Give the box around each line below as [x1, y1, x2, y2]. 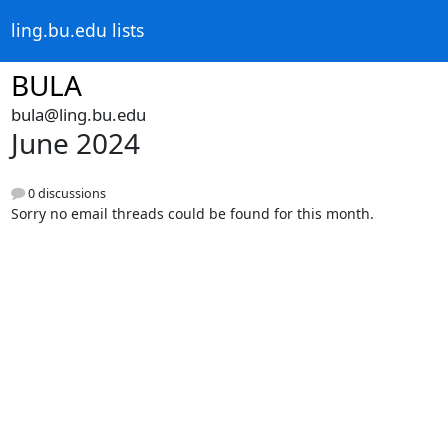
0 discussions [24, 185, 106, 203]
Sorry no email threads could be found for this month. [10, 204, 374, 224]
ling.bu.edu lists [10, 18, 144, 43]
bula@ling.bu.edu [10, 103, 146, 126]
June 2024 [10, 124, 140, 162]
